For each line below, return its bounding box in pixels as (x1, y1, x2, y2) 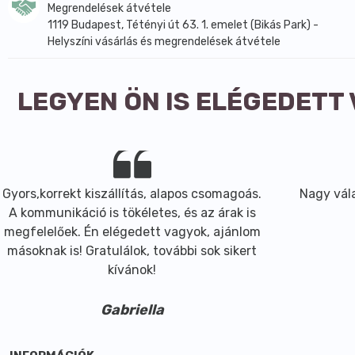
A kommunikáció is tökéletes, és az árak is (8, 205, 256, 220)
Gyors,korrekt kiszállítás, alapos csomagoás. (2, 186, 262, 201)
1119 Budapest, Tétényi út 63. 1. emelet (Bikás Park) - (48, 18, 319, 32)
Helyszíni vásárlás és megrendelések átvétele (48, 35, 281, 48)
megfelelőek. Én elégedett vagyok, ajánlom (3, 224, 261, 239)
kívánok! (108, 262, 157, 277)
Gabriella (100, 301, 164, 319)
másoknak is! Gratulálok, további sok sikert (7, 243, 258, 258)
